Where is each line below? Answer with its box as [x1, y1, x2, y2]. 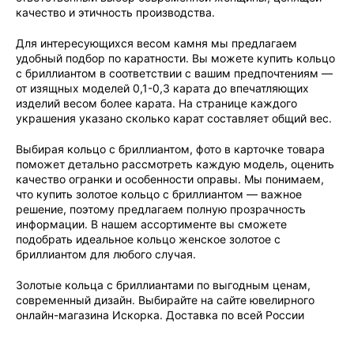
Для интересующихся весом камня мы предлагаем [16, 36, 297, 50]
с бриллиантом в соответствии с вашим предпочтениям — [16, 66, 333, 80]
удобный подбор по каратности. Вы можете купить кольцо [16, 51, 335, 65]
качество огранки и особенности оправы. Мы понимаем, [16, 172, 324, 186]
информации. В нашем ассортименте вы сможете [16, 217, 287, 231]
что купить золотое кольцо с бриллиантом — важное [16, 187, 302, 201]
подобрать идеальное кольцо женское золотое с [16, 232, 281, 246]
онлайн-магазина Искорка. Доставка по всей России [16, 308, 304, 322]
